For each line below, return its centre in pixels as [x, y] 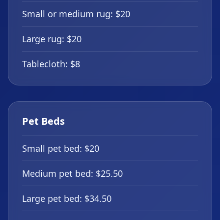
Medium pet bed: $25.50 [72, 173]
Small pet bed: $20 [61, 148]
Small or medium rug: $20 [76, 14]
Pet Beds [43, 121]
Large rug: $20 [52, 39]
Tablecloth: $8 [51, 64]
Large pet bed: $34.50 [67, 198]
